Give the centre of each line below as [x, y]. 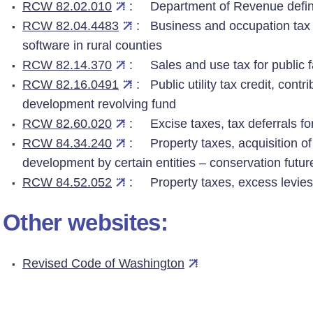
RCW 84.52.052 [67, 182]
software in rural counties [92, 45]
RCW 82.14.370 [67, 65]
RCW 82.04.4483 [71, 26]
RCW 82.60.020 [67, 124]
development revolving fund [99, 104]
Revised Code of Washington [103, 263]
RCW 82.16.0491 [71, 85]
